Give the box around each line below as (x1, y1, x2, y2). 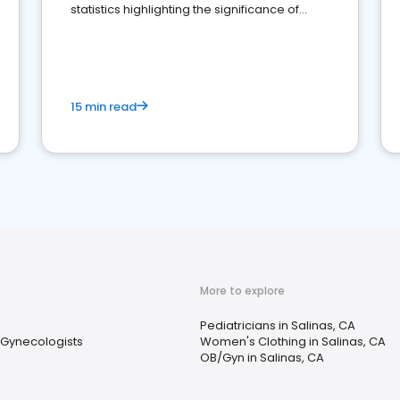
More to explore (200, 283, 285, 298)
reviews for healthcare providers (71, 19, 261, 36)
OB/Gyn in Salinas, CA (200, 349, 324, 366)
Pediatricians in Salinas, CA (200, 317, 355, 334)
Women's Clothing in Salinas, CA (200, 333, 386, 350)
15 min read (71, 98, 137, 115)
